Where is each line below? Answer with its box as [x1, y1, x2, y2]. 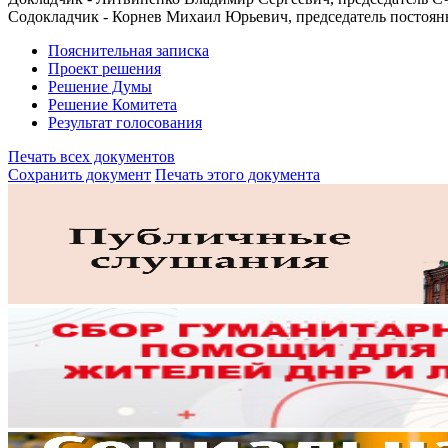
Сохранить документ [8, 165, 151, 183]
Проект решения [48, 59, 161, 77]
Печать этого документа [155, 165, 320, 183]
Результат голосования [48, 113, 202, 131]
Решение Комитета [48, 95, 177, 113]
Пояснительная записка [48, 41, 209, 59]
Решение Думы [48, 77, 152, 95]
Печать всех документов [8, 147, 175, 165]
